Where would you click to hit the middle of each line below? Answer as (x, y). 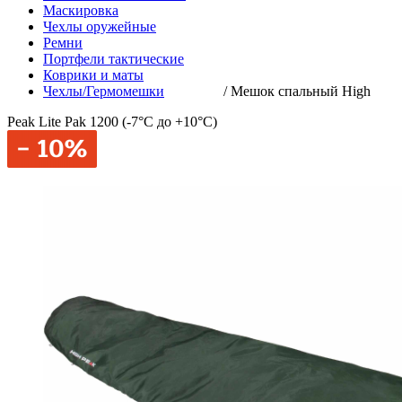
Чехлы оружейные (100, 26)
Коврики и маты (93, 75)
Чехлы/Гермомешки (104, 91)
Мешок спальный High (301, 91)
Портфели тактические (114, 59)
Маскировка (81, 10)
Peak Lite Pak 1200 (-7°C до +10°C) (112, 122)
